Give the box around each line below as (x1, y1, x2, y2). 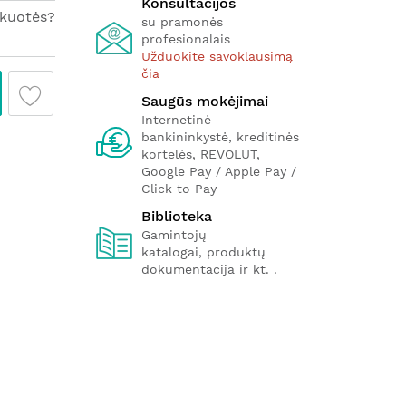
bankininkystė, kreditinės (141, 130, 299, 144)
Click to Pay (141, 181, 217, 196)
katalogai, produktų (141, 245, 266, 259)
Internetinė (141, 112, 211, 127)
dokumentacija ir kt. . (141, 262, 277, 276)
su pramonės (141, 14, 223, 29)
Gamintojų (141, 227, 207, 242)
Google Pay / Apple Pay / (141, 164, 296, 179)
